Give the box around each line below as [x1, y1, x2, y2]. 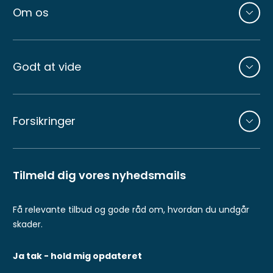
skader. [13, 218, 43, 230]
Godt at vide [13, 58, 81, 74]
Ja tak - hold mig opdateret [13, 249, 142, 262]
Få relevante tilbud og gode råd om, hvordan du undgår [13, 203, 249, 216]
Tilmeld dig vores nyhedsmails [13, 167, 186, 183]
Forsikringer [13, 113, 76, 129]
